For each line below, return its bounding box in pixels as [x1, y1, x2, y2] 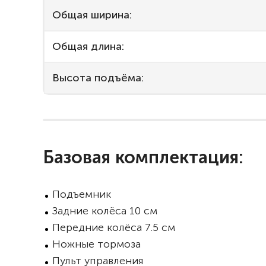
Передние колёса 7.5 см [52, 221, 175, 234]
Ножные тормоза [52, 237, 144, 251]
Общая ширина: [52, 8, 132, 21]
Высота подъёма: [52, 71, 144, 84]
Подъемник [52, 188, 114, 201]
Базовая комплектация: [43, 147, 243, 168]
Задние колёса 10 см [52, 204, 157, 217]
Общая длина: [52, 40, 124, 53]
